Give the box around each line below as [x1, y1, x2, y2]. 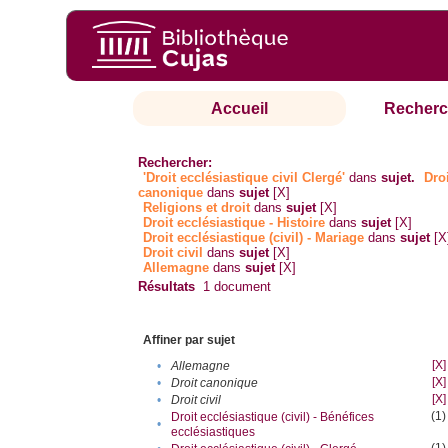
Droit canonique [171, 376, 259, 391]
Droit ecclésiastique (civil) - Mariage [143, 230, 365, 246]
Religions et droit [143, 200, 251, 216]
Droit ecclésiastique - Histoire [143, 215, 326, 231]
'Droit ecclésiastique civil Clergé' [143, 170, 346, 186]
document [210, 279, 272, 295]
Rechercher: [138, 155, 213, 171]
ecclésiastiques [171, 425, 256, 440]
